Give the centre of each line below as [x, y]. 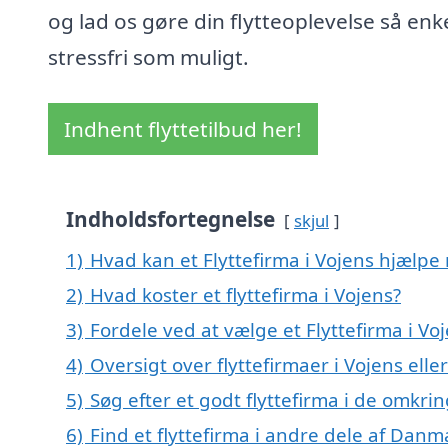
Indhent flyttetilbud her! [183, 129]
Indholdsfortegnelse [170, 219]
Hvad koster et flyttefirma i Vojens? [245, 295]
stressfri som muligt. [148, 57]
